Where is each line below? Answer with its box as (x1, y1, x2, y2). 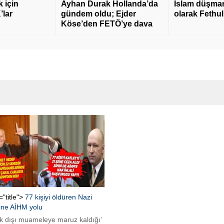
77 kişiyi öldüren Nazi (24, 192, 92, 201)
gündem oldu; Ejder (61, 9, 136, 18)
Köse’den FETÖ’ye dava (61, 19, 152, 28)
